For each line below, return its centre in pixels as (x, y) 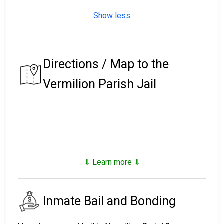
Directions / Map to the (106, 64)
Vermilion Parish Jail (100, 84)
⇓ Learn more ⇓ (112, 162)
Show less (112, 16)
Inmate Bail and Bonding (109, 201)
